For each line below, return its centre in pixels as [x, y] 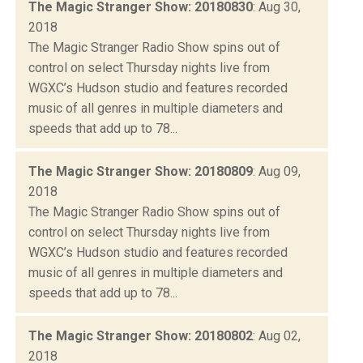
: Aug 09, [277, 171]
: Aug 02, [277, 335]
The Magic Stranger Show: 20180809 [141, 171]
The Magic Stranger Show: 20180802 [141, 335]
